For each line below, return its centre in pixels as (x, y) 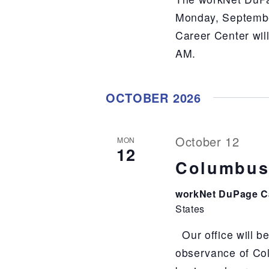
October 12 (207, 141)
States (190, 209)
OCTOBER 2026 (154, 98)
